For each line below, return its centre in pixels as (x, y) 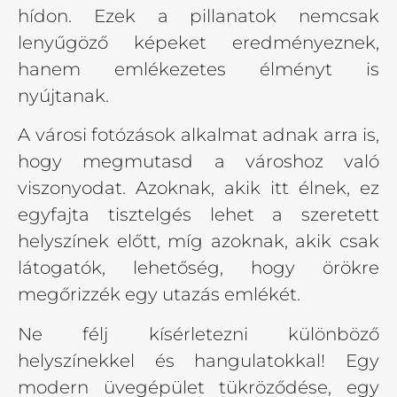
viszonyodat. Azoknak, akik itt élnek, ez (198, 188)
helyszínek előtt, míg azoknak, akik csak (198, 241)
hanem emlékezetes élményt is (198, 69)
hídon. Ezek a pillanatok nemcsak (198, 16)
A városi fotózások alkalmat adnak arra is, (198, 135)
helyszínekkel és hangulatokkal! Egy (198, 360)
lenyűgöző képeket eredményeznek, (198, 42)
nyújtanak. (63, 95)
